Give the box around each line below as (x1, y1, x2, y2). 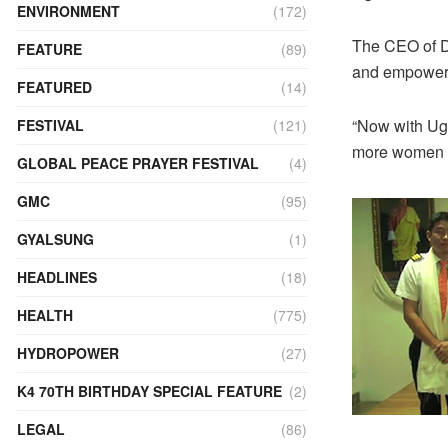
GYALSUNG (17, 229, 94, 249)
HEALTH (17, 305, 73, 325)
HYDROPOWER (17, 343, 119, 363)
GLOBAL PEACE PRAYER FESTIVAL (17, 153, 259, 173)
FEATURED (17, 77, 92, 97)
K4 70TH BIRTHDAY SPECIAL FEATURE (17, 381, 282, 401)
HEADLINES (17, 267, 97, 287)
